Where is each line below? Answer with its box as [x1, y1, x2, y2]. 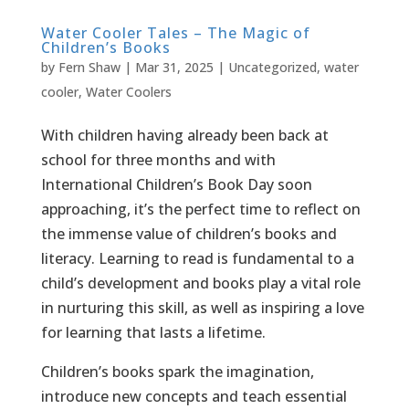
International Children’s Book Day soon [40, 174, 312, 195]
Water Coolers [85, 83, 172, 101]
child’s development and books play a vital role [40, 273, 361, 294]
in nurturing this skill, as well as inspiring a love [40, 298, 364, 319]
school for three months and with [40, 150, 276, 171]
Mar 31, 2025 [134, 58, 214, 77]
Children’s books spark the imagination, [40, 362, 314, 383]
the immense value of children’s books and [40, 224, 337, 245]
